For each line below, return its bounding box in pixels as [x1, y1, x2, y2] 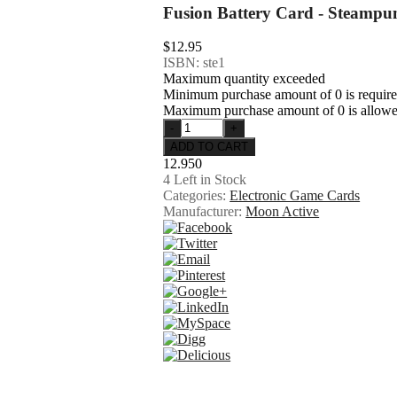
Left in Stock [170, 172, 247, 188]
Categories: [163, 188, 230, 204]
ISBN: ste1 [163, 55, 226, 71]
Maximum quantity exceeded [163, 71, 326, 87]
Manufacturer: [163, 204, 246, 220]
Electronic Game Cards [230, 188, 361, 204]
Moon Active [245, 204, 320, 220]
